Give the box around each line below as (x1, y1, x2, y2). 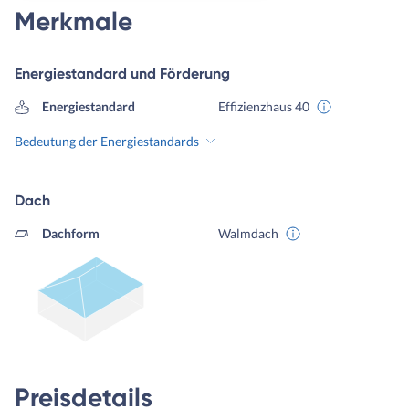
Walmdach (217, 225, 278, 242)
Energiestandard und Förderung (15, 65, 230, 83)
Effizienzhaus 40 (217, 99, 309, 115)
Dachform (41, 225, 100, 242)
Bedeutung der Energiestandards (15, 133, 199, 150)
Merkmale (15, 6, 132, 37)
